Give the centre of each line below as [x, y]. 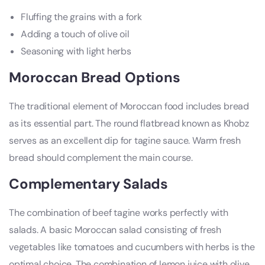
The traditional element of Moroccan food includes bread [129, 106]
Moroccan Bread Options [95, 77]
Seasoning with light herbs [76, 51]
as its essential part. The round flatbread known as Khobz [129, 124]
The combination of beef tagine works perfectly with [119, 213]
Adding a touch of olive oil [75, 34]
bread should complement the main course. [101, 158]
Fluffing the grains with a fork [81, 17]
